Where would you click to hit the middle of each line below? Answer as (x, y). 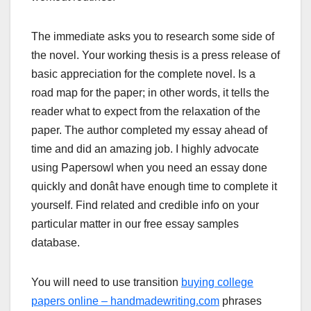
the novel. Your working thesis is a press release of (155, 55)
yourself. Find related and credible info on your (145, 205)
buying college (217, 282)
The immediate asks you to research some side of (153, 36)
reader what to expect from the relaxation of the (146, 111)
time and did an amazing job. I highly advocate (145, 149)
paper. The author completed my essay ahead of (149, 130)
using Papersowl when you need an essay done (149, 167)
